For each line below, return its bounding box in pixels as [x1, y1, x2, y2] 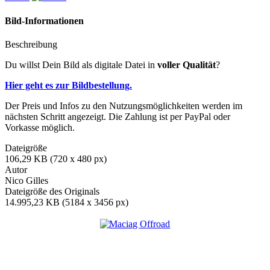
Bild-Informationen [5, 15, 84, 26]
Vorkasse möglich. [5, 122, 75, 133]
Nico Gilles [5, 175, 48, 186]
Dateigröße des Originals [5, 186, 99, 196]
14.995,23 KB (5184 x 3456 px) [5, 196, 128, 207]
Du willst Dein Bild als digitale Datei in [5, 59, 157, 70]
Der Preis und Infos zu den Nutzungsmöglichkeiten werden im [5, 100, 242, 111]
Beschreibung [5, 39, 57, 49]
